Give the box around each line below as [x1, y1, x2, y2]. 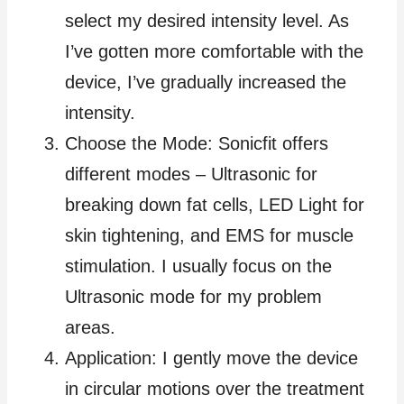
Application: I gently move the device [65, 347, 358, 368]
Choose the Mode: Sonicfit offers [65, 133, 328, 153]
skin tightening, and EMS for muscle [65, 225, 353, 245]
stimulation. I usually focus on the [65, 255, 332, 276]
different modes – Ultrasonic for [65, 163, 317, 184]
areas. [65, 317, 115, 337]
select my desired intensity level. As [65, 10, 349, 31]
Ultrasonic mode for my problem [65, 286, 322, 307]
